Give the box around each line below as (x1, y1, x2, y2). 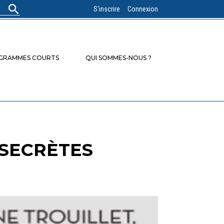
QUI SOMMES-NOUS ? (85, 54, 151, 62)
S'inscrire (93, 5, 120, 13)
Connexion (127, 5, 158, 13)
